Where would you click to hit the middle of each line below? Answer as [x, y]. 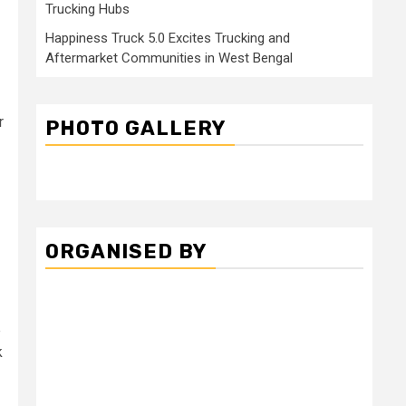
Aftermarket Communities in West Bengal [169, 58]
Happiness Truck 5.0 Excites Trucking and [168, 39]
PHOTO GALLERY [135, 129]
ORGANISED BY [126, 252]
